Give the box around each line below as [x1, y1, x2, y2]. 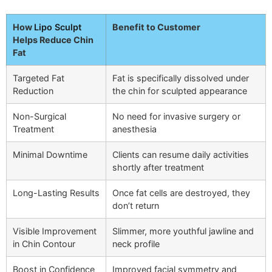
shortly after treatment [112, 162, 204, 173]
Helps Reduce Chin [13, 35, 93, 46]
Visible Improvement [13, 226, 97, 237]
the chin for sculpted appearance [112, 86, 247, 97]
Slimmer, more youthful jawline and [112, 226, 254, 237]
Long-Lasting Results [13, 188, 100, 199]
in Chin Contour [13, 239, 75, 250]
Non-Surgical [13, 111, 66, 122]
